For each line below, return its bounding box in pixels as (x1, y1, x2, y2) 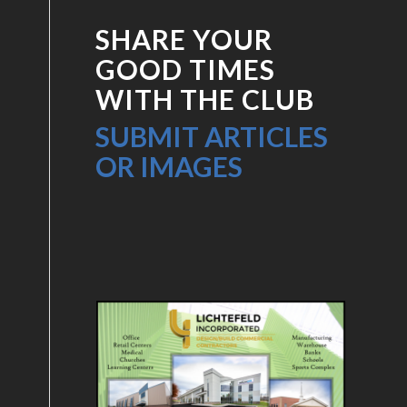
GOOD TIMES (95, 53, 276, 85)
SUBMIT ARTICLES (95, 120, 329, 153)
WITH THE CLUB (95, 83, 315, 115)
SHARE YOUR (95, 23, 273, 55)
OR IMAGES (95, 150, 243, 183)
